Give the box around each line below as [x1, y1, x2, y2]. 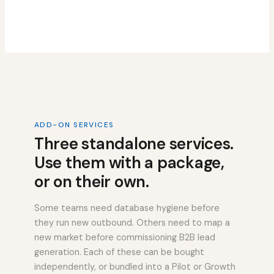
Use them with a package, [34, 152, 224, 174]
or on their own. [34, 171, 149, 193]
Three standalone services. [34, 133, 234, 155]
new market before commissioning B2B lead [34, 232, 215, 244]
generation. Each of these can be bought [34, 246, 204, 259]
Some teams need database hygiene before [34, 202, 220, 215]
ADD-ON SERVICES [34, 120, 114, 130]
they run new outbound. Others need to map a [34, 217, 230, 229]
